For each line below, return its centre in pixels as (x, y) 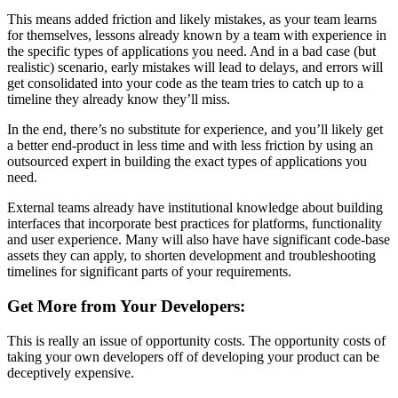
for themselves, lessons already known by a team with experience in (197, 36)
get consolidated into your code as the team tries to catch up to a (185, 84)
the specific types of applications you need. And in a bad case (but (191, 52)
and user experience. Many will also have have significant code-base (199, 240)
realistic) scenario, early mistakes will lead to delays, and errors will (195, 68)
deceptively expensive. (71, 372)
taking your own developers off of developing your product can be (193, 356)
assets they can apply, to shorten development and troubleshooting (191, 256)
